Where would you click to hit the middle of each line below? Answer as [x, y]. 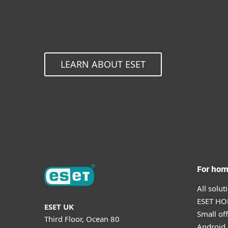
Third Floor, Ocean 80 [82, 219]
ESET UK [59, 206]
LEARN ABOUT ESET [103, 64]
